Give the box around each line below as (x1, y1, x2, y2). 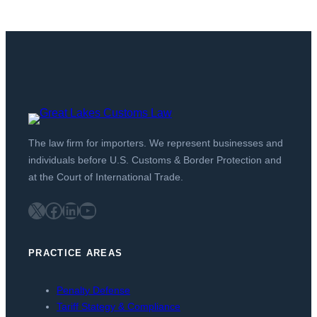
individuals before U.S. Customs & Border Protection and (28, 154, 282, 166)
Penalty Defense (57, 284, 130, 296)
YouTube (79, 200, 88, 219)
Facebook (45, 200, 53, 219)
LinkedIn (62, 200, 71, 219)
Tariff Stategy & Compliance (57, 301, 180, 313)
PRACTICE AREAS (28, 248, 123, 259)
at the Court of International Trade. (28, 171, 183, 183)
